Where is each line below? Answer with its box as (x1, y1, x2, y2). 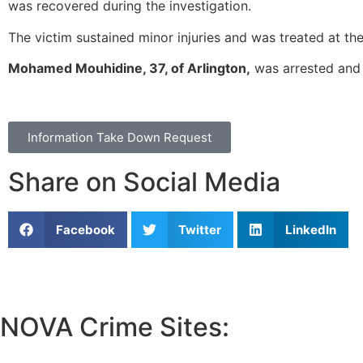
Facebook (55, 221, 115, 237)
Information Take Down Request (28, 130, 211, 146)
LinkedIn (284, 221, 336, 237)
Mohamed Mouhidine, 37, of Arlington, (8, 59, 250, 76)
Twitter (178, 221, 221, 237)
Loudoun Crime (11, 342, 105, 359)
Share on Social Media (8, 166, 280, 199)
